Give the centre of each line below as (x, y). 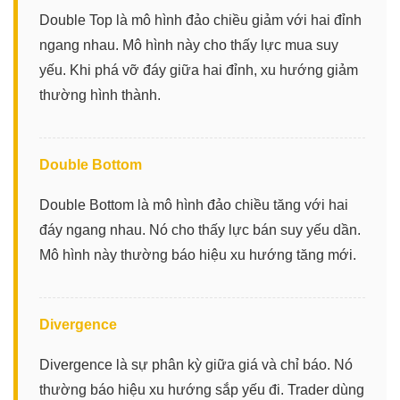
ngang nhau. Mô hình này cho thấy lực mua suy (189, 45)
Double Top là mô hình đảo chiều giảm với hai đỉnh (200, 20)
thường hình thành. (100, 95)
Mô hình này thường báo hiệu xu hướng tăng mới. (198, 254)
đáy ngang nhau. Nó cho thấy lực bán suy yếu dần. (200, 229)
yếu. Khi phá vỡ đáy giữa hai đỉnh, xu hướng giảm (199, 70)
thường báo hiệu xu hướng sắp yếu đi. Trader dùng (202, 389)
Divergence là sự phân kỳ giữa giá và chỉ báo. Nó (196, 364)
